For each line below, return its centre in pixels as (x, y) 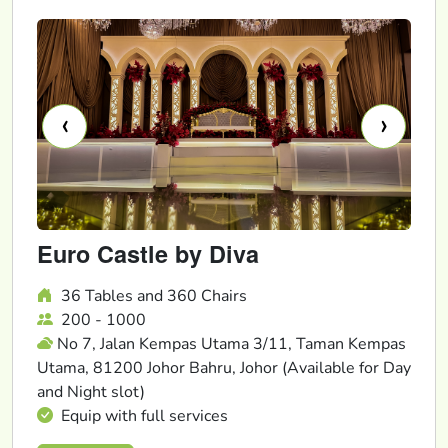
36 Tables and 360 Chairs (152, 295)
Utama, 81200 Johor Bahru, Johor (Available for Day (224, 367)
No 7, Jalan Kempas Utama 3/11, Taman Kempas (231, 343)
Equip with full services (142, 415)
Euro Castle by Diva (148, 253)
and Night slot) (91, 391)
